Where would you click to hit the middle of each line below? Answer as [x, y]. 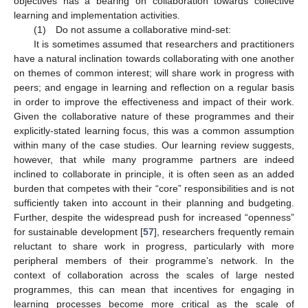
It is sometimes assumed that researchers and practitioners [164, 44]
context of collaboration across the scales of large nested [154, 275]
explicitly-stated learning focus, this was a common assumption [154, 130]
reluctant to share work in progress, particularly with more [154, 246]
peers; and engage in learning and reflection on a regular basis [154, 87]
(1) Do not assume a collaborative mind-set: [132, 29]
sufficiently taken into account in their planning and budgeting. [154, 202]
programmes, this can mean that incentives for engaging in [154, 289]
